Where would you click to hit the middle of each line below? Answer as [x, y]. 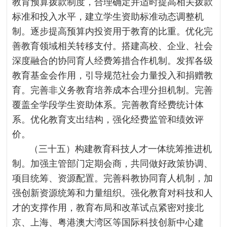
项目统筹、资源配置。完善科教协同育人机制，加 [113, 178]
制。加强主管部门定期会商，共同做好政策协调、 [113, 164]
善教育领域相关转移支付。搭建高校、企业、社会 [113, 46]
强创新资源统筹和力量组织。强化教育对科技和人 [113, 193]
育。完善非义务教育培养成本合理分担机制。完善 [113, 90]
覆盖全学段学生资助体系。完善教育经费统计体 [108, 105]
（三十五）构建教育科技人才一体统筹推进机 [121, 149]
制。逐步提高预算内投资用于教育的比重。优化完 [113, 31]
